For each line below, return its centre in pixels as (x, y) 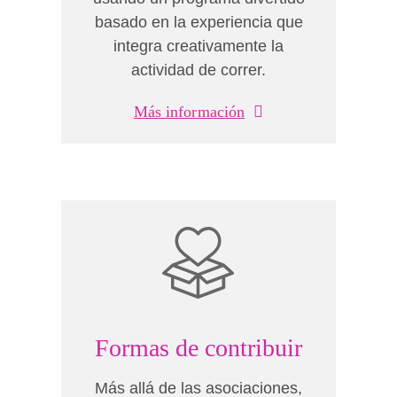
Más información (189, 112)
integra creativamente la (198, 46)
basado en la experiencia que (198, 22)
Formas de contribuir (198, 348)
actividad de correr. (198, 70)
